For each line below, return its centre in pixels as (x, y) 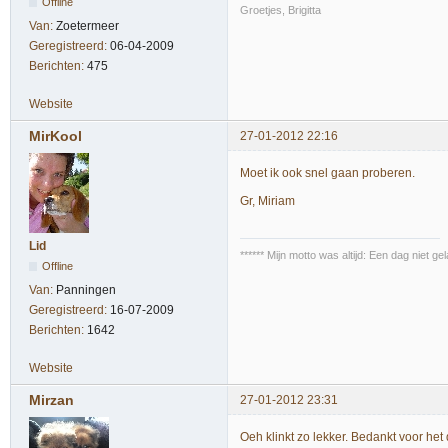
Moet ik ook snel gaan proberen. (327, 173)
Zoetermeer (87, 25)
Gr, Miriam (267, 201)
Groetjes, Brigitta (280, 9)
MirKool (55, 135)
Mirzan (51, 400)
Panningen (86, 289)
